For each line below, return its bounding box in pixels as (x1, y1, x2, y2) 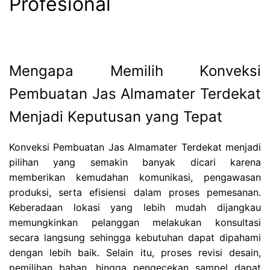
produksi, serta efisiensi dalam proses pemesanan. (9, 186, 261, 199)
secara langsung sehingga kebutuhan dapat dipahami (9, 231, 261, 244)
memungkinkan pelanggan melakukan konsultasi (9, 216, 261, 229)
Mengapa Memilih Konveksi (9, 61, 261, 80)
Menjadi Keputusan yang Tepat (9, 107, 222, 125)
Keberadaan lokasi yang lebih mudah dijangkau (9, 201, 261, 214)
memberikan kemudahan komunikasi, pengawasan (9, 171, 261, 184)
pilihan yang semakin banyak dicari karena (9, 156, 261, 169)
